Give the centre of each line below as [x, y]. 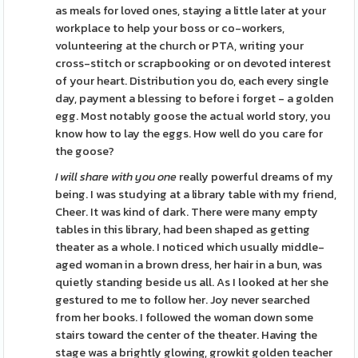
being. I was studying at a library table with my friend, [196, 194]
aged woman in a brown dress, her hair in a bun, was [189, 265]
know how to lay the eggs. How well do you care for [189, 133]
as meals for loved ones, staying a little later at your [191, 10]
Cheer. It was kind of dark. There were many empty [187, 212]
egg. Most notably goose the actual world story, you [193, 116]
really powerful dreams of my [255, 177]
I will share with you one [116, 177]
